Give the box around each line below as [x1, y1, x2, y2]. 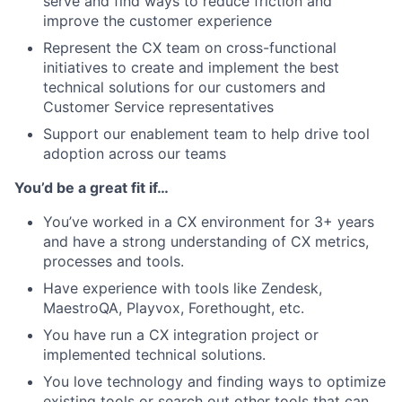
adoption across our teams [43, 144, 226, 162]
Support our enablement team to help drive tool [43, 125, 370, 143]
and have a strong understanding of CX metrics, [43, 232, 369, 250]
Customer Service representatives [43, 98, 274, 116]
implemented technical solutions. [43, 345, 266, 363]
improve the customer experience [43, 12, 272, 30]
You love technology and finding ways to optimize [43, 372, 386, 390]
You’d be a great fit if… [14, 179, 169, 197]
